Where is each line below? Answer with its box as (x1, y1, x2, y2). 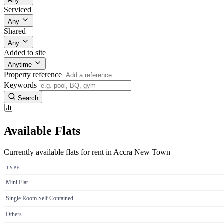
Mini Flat (6, 178, 28, 186)
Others (6, 210, 22, 218)
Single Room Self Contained (6, 194, 73, 202)
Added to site (4, 48, 46, 57)
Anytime (8, 60, 32, 68)
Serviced (4, 5, 31, 14)
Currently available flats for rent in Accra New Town (4, 147, 170, 156)
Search (18, 94, 38, 102)
